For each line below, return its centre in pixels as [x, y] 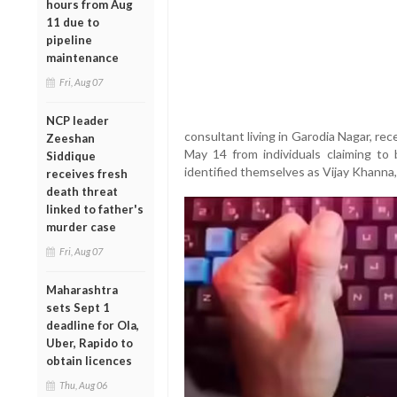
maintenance [82, 57]
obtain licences [89, 360]
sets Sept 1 [78, 307]
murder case [81, 226]
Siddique [71, 156]
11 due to [73, 22]
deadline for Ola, [93, 325]
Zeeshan [70, 138]
